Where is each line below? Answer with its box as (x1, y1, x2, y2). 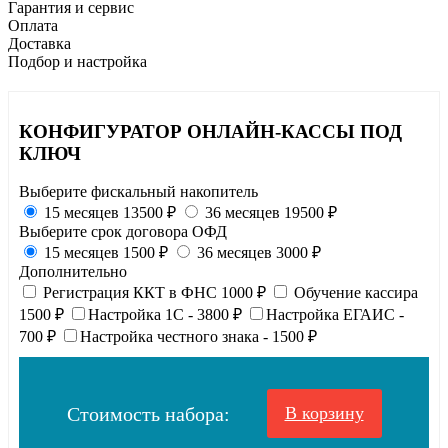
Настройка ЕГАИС (266, 306, 399, 324)
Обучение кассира (294, 284, 418, 302)
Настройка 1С (88, 306, 188, 324)
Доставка (8, 34, 71, 52)
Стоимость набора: (66, 402, 235, 425)
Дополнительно (19, 263, 127, 281)
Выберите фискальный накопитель (19, 183, 258, 201)
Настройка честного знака (80, 328, 263, 346)
